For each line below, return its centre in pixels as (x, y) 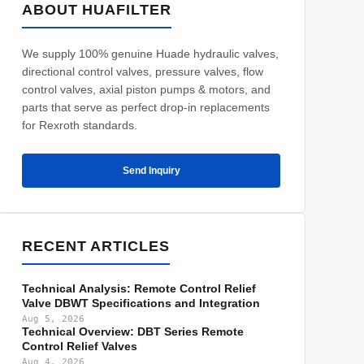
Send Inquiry (151, 171)
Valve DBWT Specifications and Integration (141, 303)
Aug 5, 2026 (53, 319)
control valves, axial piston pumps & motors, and (146, 89)
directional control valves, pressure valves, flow (143, 71)
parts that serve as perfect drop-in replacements (146, 107)
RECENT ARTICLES (96, 246)
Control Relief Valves (80, 346)
